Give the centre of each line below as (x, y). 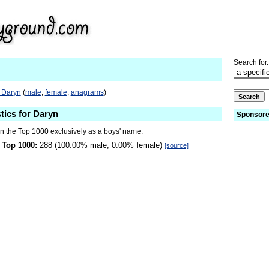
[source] (177, 146)
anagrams (87, 92)
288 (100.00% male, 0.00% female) (101, 145)
